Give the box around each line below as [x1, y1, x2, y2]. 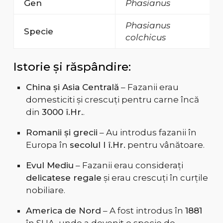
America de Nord [25, 206, 101, 216]
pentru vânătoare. [125, 140, 205, 150]
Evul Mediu [25, 160, 74, 171]
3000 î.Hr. [41, 107, 83, 117]
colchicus [125, 32, 166, 43]
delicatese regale [25, 173, 102, 183]
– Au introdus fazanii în [97, 127, 197, 138]
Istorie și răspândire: [13, 60, 131, 74]
